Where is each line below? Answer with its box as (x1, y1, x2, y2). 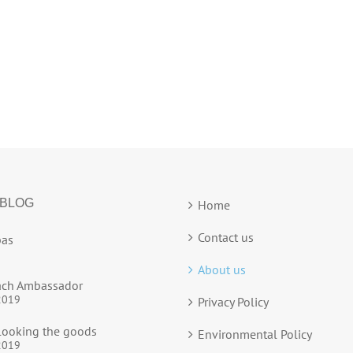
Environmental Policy (198, 325, 312, 342)
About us (198, 261, 246, 277)
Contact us (198, 229, 254, 245)
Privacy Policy (198, 293, 269, 310)
